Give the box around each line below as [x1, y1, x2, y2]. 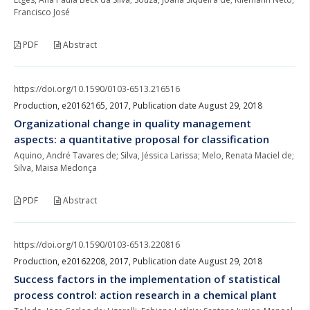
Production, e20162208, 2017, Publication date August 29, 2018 [14, 255, 262, 267]
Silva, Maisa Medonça [14, 161, 97, 174]
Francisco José [14, 6, 70, 18]
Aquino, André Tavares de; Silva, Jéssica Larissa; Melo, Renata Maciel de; [14, 149, 294, 161]
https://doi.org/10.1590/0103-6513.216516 [14, 82, 180, 95]
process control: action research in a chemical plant [14, 287, 277, 302]
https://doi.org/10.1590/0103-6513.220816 [14, 238, 180, 250]
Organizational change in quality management [14, 116, 251, 130]
